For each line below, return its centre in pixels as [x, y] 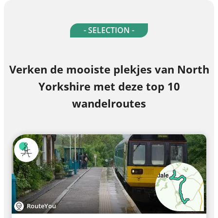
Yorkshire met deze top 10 [109, 86]
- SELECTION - [109, 30]
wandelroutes [109, 103]
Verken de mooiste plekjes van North [109, 69]
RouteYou [42, 206]
